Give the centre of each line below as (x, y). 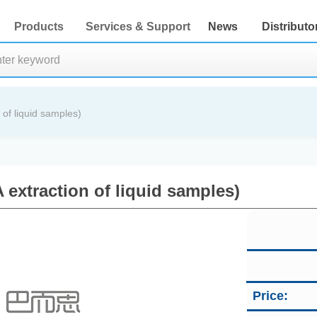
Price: (270, 296)
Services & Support (138, 27)
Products (39, 27)
